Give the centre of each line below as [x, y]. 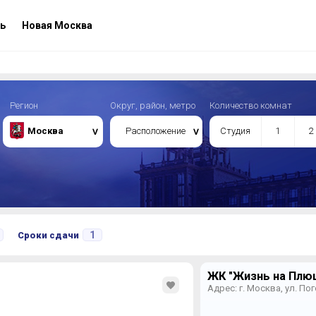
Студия [235, 131]
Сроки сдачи [48, 235]
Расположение [156, 131]
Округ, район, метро [152, 105]
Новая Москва [56, 25]
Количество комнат [250, 105]
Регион [24, 105]
